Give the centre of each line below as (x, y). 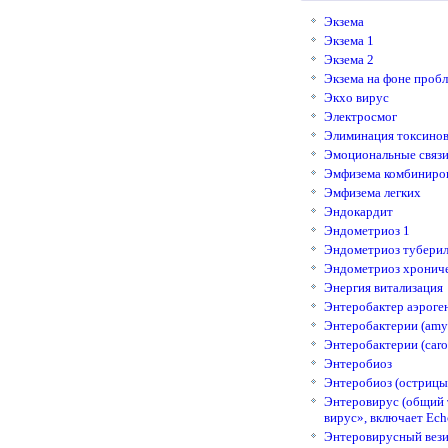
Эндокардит (358, 211)
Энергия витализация (383, 287)
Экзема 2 (348, 59)
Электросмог (360, 116)
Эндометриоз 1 (366, 230)
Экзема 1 (348, 40)
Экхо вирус (356, 97)
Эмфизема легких (372, 192)
